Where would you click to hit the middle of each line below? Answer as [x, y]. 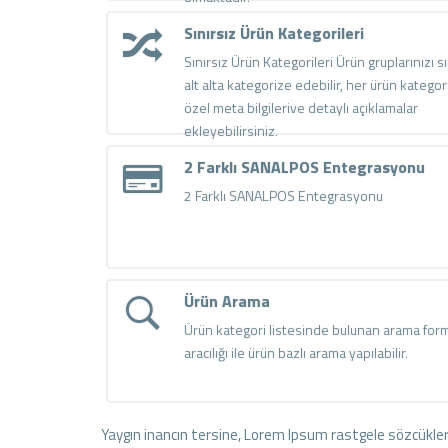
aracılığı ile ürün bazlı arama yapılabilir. [296, 352]
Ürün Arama [227, 300]
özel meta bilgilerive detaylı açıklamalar [301, 107]
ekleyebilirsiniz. [231, 130]
